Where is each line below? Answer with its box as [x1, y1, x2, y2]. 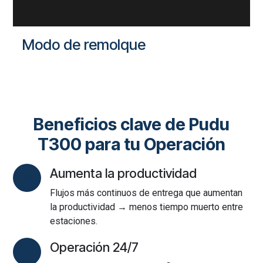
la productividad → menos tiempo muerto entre [50, 201, 244, 213]
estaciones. [50, 215, 98, 227]
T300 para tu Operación [38, 133, 225, 154]
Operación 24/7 [50, 239, 139, 255]
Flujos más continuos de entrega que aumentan [50, 187, 243, 198]
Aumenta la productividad [50, 165, 197, 181]
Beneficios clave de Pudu [33, 113, 230, 134]
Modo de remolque [22, 35, 146, 53]
